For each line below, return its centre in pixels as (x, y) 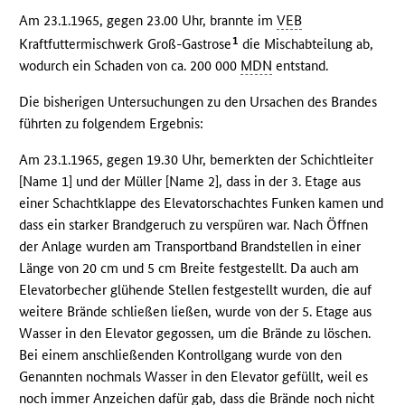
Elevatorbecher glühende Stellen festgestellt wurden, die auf (196, 290)
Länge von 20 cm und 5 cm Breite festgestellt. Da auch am (189, 268)
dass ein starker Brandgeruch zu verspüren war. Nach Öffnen (194, 225)
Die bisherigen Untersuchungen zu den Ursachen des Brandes (198, 102)
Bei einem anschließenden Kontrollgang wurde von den (181, 355)
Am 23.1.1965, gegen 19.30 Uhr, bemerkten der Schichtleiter (197, 160)
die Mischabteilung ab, (306, 44)
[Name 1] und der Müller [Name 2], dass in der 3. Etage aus (190, 182)
